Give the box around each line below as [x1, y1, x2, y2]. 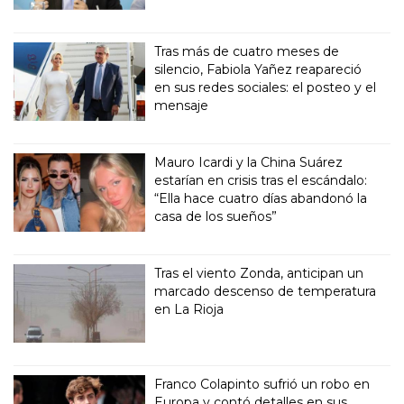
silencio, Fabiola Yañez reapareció [154, 61, 363, 78]
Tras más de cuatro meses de [154, 43, 340, 60]
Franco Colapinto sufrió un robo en [154, 376, 371, 393]
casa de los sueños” [154, 208, 278, 225]
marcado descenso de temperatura [154, 283, 377, 300]
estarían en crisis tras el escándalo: [154, 172, 368, 189]
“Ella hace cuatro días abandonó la [154, 190, 368, 207]
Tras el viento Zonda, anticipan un [154, 265, 364, 282]
